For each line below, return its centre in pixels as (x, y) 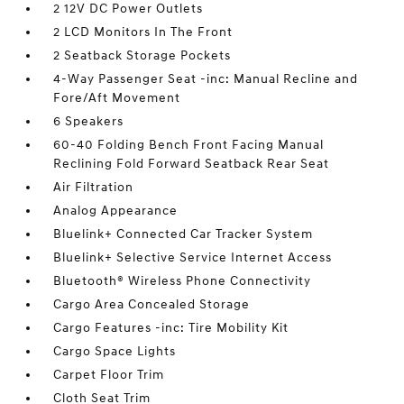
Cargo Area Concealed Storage (152, 304)
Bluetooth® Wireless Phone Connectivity (183, 281)
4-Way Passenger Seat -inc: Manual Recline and (206, 79)
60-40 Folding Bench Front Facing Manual (189, 145)
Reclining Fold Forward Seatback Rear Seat (192, 164)
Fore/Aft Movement (117, 98)
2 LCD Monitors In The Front (143, 32)
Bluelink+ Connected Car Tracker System (184, 234)
